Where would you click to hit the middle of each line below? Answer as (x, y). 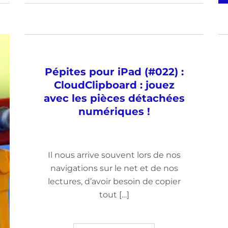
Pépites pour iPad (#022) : (114, 72)
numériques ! (114, 111)
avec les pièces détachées (114, 98)
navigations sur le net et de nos (114, 168)
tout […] (114, 195)
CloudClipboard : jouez (114, 85)
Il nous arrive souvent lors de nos (114, 155)
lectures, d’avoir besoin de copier (114, 181)
